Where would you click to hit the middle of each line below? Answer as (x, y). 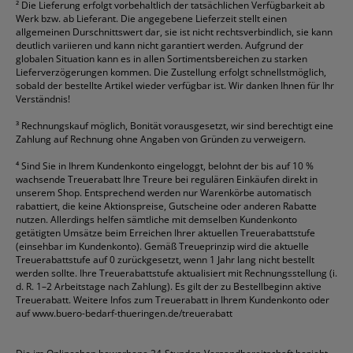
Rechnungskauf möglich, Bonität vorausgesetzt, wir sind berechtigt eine (176, 126)
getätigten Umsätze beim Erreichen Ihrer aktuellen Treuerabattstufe (165, 233)
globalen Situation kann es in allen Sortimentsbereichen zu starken (162, 59)
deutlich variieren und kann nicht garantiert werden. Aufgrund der (160, 46)
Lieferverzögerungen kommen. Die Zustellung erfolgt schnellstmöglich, (171, 72)
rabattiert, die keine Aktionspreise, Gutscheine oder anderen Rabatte (166, 206)
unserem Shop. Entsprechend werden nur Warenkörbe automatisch (163, 193)
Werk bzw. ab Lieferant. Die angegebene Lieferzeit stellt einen (151, 19)
